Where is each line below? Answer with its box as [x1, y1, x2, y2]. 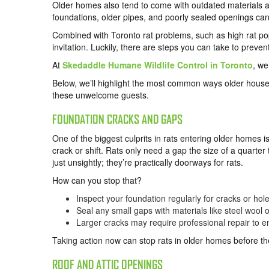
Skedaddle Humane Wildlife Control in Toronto [62, 59, 253, 71]
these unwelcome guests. [52, 89, 149, 101]
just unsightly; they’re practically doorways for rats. [52, 156, 243, 169]
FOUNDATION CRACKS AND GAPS [52, 112, 183, 127]
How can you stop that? [52, 174, 142, 187]
